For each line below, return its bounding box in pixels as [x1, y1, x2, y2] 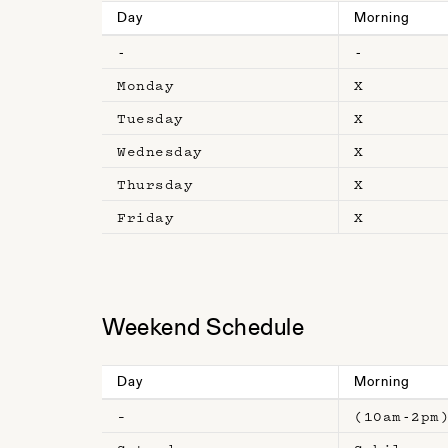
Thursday [117, 175, 193, 194]
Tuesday [117, 109, 184, 128]
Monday [117, 76, 174, 95]
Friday [117, 208, 174, 227]
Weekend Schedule [102, 317, 304, 342]
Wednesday [117, 142, 203, 161]
